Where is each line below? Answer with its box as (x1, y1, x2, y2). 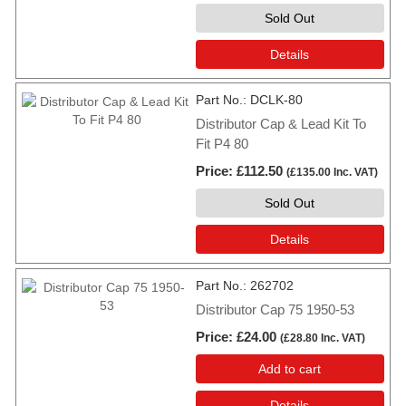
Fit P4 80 (196, 136, 248, 152)
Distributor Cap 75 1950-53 (196, 301, 354, 317)
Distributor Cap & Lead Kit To (196, 116, 366, 132)
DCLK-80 (250, 92, 303, 108)
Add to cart (258, 361, 322, 376)
